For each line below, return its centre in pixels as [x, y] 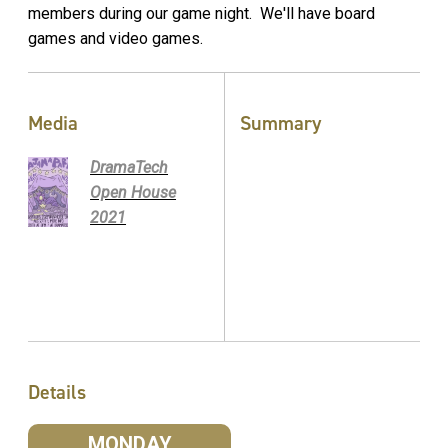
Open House [133, 192]
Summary [280, 122]
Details [57, 391]
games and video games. [115, 38]
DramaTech [129, 167]
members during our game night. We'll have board [201, 13]
